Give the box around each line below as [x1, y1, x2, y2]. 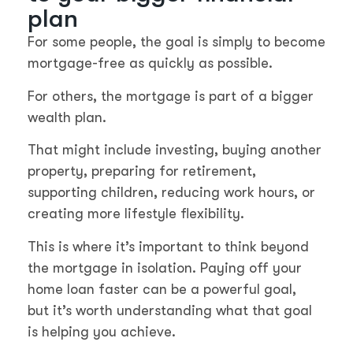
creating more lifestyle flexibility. [28, 206, 244, 222]
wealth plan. [28, 109, 106, 125]
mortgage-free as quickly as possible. [28, 55, 273, 72]
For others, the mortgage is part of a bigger [28, 87, 314, 104]
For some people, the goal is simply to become [28, 34, 325, 50]
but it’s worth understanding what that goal [28, 302, 312, 318]
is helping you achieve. [28, 323, 176, 340]
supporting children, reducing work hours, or [28, 184, 315, 201]
